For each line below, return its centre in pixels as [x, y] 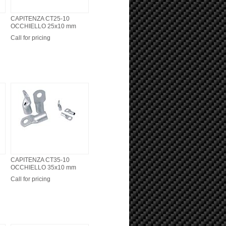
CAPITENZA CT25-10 [40, 19]
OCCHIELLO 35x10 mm [43, 167]
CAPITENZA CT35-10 [40, 160]
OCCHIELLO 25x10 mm [43, 26]
